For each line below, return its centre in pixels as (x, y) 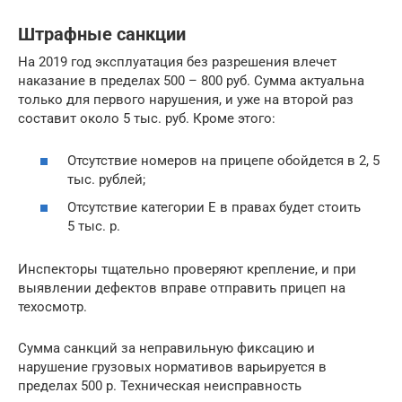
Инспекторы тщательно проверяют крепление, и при (187, 269)
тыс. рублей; (106, 179)
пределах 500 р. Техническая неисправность (160, 386)
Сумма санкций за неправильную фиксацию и (166, 348)
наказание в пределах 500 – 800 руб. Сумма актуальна (191, 81)
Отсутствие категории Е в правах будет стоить (214, 207)
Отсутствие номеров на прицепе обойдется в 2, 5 (223, 160)
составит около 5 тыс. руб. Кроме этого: (147, 118)
